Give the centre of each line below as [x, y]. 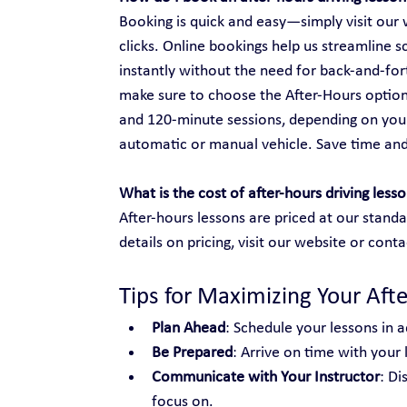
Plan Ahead [188, 328]
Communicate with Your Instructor [265, 377]
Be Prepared [192, 352]
